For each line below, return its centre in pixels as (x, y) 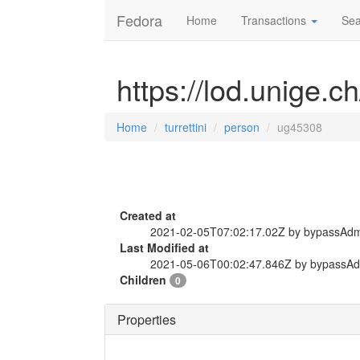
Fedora (139, 20)
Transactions (275, 20)
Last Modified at (164, 247)
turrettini (186, 127)
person (242, 127)
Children (145, 280)
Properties (147, 319)
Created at (148, 215)
